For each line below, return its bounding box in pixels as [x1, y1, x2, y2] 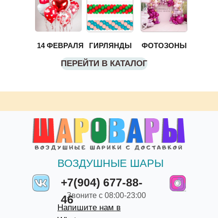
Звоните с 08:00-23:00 [67, 191, 146, 200]
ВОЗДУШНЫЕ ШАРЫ [57, 157, 163, 170]
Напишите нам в [57, 203, 121, 213]
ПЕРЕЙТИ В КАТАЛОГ [61, 59, 147, 69]
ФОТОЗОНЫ [141, 41, 187, 50]
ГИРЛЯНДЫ [89, 41, 132, 50]
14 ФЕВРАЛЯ [37, 41, 84, 50]
